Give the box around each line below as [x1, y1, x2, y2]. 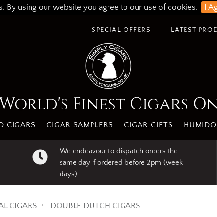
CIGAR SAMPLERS [46, 121, 113, 129]
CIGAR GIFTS [124, 121, 173, 129]
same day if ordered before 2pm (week [59, 158, 183, 167]
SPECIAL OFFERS [92, 26, 151, 34]
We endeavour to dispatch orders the [59, 147, 178, 155]
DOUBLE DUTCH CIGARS [50, 201, 140, 210]
